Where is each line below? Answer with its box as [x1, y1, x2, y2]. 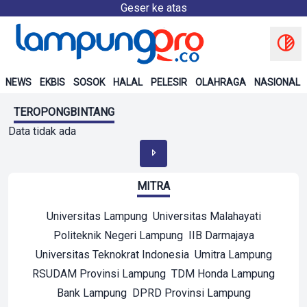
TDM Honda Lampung [171, 267, 275, 280]
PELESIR [151, 77, 187, 88]
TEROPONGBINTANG [14, 106, 114, 119]
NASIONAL [254, 77, 300, 88]
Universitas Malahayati [152, 210, 261, 223]
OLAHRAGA [195, 77, 246, 88]
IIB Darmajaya [188, 229, 254, 242]
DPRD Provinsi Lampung [132, 286, 251, 299]
